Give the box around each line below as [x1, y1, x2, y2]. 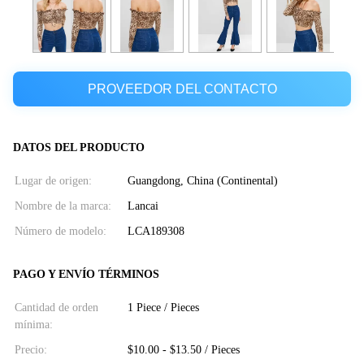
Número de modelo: [15, 225, 106, 238]
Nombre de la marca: [15, 200, 111, 213]
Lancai [127, 200, 158, 213]
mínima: [15, 318, 53, 331]
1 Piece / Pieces [127, 301, 199, 314]
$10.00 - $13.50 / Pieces [127, 343, 240, 356]
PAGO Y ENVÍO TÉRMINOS [13, 267, 159, 280]
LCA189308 [127, 225, 184, 238]
